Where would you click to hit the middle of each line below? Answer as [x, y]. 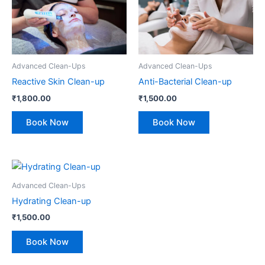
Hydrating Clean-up [51, 201]
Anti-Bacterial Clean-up [185, 82]
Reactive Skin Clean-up [58, 82]
